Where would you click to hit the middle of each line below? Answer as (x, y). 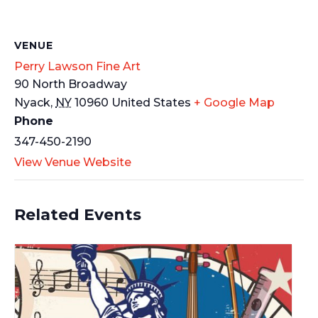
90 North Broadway (71, 84)
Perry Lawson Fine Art (77, 66)
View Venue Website (73, 162)
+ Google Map (234, 102)
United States (151, 102)
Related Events (78, 214)
